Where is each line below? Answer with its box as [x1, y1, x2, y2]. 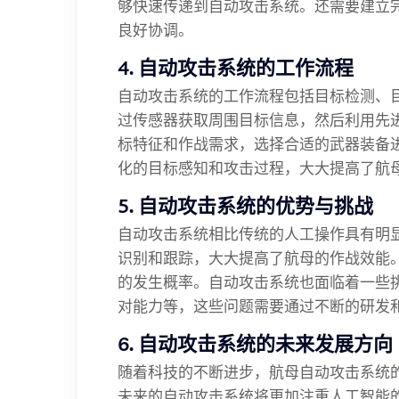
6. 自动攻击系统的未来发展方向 [118, 331, 393, 356]
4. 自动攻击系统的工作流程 [118, 55, 354, 80]
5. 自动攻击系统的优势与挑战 [118, 193, 373, 218]
